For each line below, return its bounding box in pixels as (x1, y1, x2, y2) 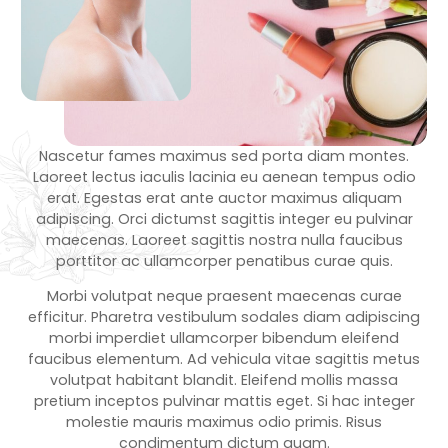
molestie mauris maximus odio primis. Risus (66, 412, 382, 433)
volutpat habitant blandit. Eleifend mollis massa (50, 370, 398, 391)
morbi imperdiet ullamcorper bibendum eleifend (49, 328, 399, 349)
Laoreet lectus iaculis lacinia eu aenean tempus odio (32, 166, 416, 187)
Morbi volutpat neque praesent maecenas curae (46, 286, 402, 307)
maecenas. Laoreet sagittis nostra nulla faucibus (45, 229, 403, 250)
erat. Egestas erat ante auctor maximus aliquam (46, 187, 402, 208)
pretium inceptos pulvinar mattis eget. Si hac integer (33, 391, 415, 412)
